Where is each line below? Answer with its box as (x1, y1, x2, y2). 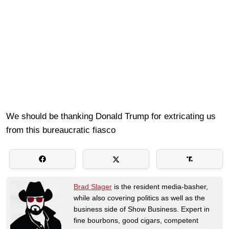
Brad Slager (74, 182, 112, 191)
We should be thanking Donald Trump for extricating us (6, 111, 216, 121)
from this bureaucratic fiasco (6, 125, 116, 135)
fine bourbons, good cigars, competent (74, 216, 198, 224)
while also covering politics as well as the (74, 193, 205, 202)
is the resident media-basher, (112, 182, 208, 191)
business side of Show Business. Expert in (74, 204, 210, 213)
